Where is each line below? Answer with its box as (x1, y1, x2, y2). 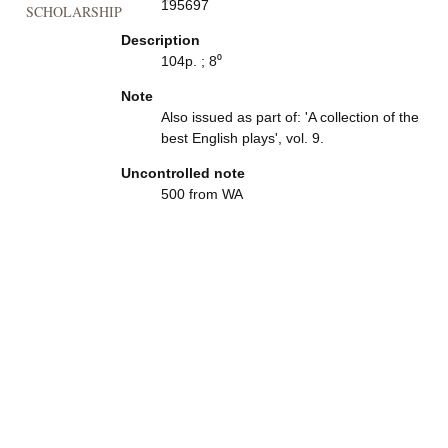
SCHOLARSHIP (25, 2, 122, 22)
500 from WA (160, 186, 243, 202)
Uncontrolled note (120, 165, 245, 181)
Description (120, 32, 200, 48)
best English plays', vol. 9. (160, 130, 324, 146)
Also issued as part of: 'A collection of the (160, 109, 419, 125)
